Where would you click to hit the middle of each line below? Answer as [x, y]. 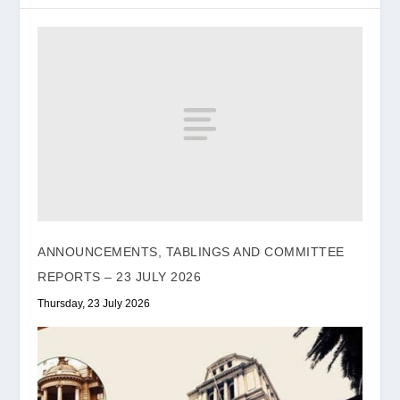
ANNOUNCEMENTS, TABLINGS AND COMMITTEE [191, 251]
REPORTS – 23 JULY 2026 [120, 276]
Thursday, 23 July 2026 [94, 303]
